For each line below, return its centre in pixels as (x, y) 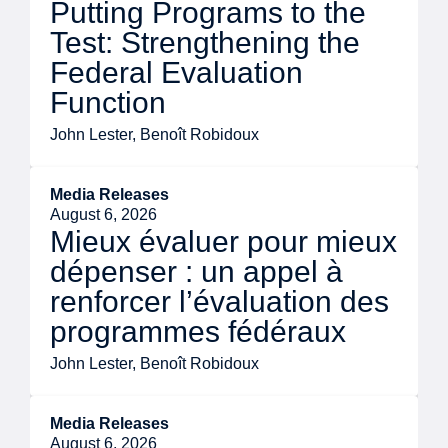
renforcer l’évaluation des (219, 302)
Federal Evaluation (176, 73)
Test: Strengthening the (205, 43)
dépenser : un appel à (196, 272)
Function (108, 103)
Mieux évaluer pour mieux (223, 242)
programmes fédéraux (198, 332)
